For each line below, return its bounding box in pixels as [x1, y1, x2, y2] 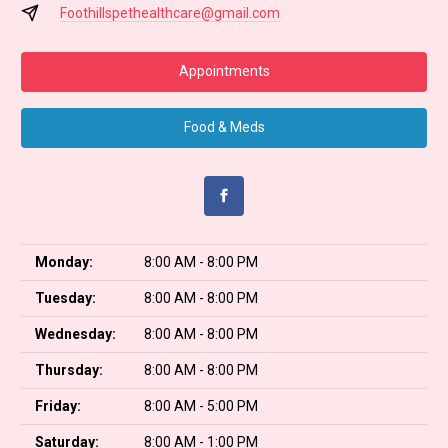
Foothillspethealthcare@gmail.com [59, 4, 280, 21]
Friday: [35, 397, 81, 414]
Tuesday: [35, 289, 96, 306]
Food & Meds [183, 119, 265, 135]
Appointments [178, 63, 270, 79]
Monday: [35, 253, 93, 270]
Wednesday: [35, 325, 116, 342]
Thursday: [35, 361, 103, 378]
